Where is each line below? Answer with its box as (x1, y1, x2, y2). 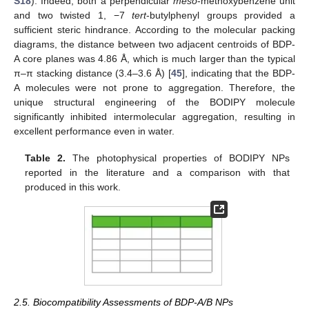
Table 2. (25, 152, 66, 163)
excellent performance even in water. (14, 126, 175, 137)
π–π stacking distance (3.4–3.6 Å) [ (14, 68, 171, 79)
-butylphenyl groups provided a (146, 10, 295, 21)
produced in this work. (25, 181, 121, 192)
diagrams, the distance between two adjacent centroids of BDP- (14, 39, 295, 50)
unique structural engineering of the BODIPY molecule (14, 97, 295, 108)
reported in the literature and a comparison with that (25, 166, 290, 178)
